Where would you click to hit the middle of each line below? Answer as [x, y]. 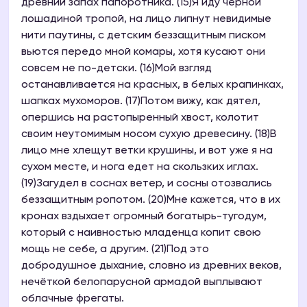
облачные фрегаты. [73, 299]
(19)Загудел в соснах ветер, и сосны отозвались [147, 184]
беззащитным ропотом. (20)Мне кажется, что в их [151, 200]
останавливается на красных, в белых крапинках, [152, 85]
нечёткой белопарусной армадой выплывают [142, 283]
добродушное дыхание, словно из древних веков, [151, 266]
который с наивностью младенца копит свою [141, 233]
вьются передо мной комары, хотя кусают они [143, 52]
